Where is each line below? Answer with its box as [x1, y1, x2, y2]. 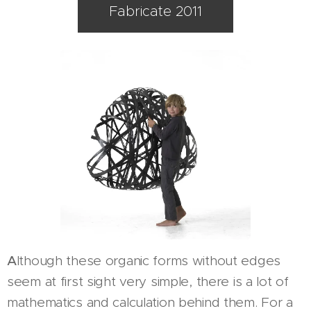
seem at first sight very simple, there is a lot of [7, 273, 289, 289]
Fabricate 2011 [109, 2, 202, 19]
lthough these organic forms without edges [16, 252, 281, 269]
